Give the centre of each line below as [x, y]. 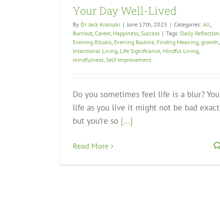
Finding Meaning [178, 42]
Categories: [188, 25]
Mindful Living [180, 51]
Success [150, 33]
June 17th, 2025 [147, 25]
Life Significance [140, 51]
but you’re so [97, 121]
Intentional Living [95, 51]
